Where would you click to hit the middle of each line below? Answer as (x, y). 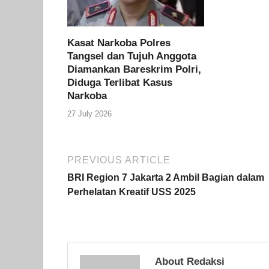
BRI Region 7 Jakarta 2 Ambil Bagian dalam (166, 177)
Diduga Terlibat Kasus (120, 83)
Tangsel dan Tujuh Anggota (132, 56)
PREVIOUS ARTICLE (119, 160)
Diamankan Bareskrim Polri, (134, 70)
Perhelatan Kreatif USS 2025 (131, 192)
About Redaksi (190, 261)
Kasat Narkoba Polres (119, 43)
